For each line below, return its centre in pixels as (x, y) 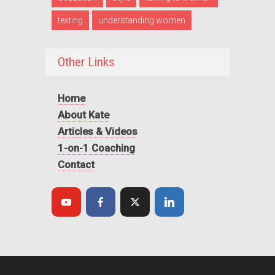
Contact (76, 165)
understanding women (142, 20)
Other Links (86, 62)
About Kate (83, 114)
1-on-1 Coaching (96, 148)
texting (70, 20)
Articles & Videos (98, 131)
